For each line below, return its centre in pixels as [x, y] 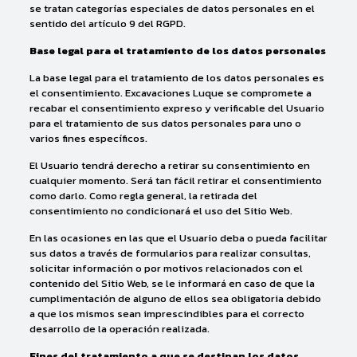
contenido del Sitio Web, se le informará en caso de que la [172, 283]
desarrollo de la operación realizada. [119, 329]
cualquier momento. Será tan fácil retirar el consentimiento [175, 180]
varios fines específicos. [88, 138]
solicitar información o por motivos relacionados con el [166, 268]
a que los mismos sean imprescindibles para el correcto [167, 314]
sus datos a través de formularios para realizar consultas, [170, 253]
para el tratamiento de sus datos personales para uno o [165, 123]
